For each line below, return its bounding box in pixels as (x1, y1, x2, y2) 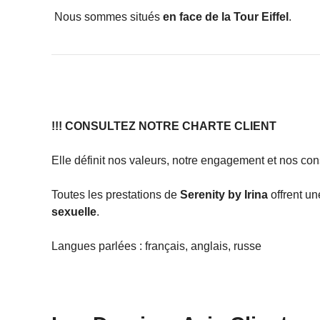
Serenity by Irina (180, 189, 268, 201)
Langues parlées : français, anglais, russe (51, 240, 261, 253)
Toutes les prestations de (51, 189, 180, 201)
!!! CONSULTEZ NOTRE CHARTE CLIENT (51, 120, 276, 133)
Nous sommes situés (51, 11, 163, 24)
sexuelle (51, 206, 96, 219)
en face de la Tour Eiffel (163, 11, 289, 24)
